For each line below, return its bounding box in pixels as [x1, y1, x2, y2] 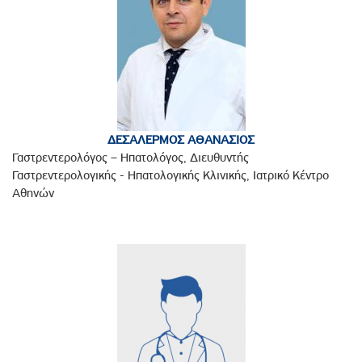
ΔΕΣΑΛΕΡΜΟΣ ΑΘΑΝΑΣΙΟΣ [107, 133, 255, 148]
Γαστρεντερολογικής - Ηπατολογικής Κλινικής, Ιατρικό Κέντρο [12, 168, 329, 183]
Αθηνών [12, 186, 54, 201]
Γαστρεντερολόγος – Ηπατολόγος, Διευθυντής [12, 150, 249, 166]
